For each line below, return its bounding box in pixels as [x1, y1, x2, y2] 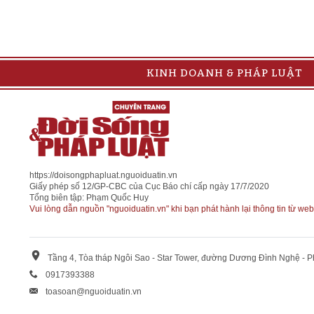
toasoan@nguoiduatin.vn [46, 287, 142, 297]
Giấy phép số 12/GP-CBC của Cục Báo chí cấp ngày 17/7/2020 [29, 182, 269, 192]
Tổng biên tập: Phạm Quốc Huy [29, 193, 149, 203]
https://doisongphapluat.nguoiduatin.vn [29, 170, 177, 181]
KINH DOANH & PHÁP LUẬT [146, 67, 303, 80]
